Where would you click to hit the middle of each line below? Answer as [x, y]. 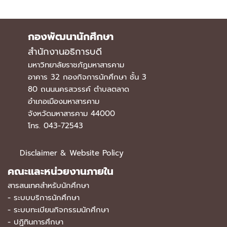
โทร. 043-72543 [55, 126]
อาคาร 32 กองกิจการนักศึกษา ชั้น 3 [87, 77]
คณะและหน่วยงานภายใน [61, 171]
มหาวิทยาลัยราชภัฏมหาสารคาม [76, 65]
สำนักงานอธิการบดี [65, 52]
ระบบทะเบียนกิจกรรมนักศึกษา [61, 210]
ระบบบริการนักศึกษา [47, 198]
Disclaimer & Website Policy [72, 153]
